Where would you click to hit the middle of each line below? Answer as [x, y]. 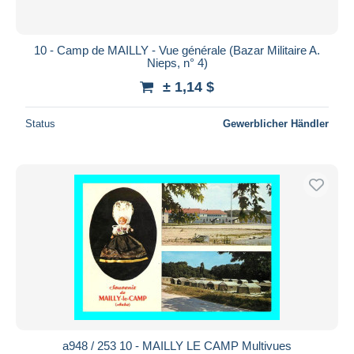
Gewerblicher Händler [276, 123]
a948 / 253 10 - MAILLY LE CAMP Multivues [177, 345]
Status [40, 123]
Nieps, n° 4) [177, 62]
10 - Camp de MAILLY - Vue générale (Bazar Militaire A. [177, 50]
